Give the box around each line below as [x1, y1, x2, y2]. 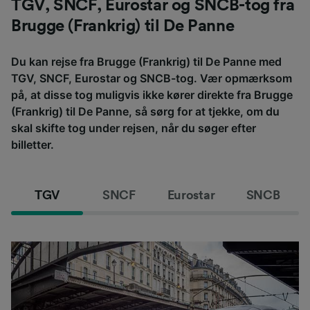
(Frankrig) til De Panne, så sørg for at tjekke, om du [11, 104, 280, 118]
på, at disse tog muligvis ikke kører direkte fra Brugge [11, 87, 293, 102]
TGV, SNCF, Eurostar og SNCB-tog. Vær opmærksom [11, 71, 292, 85]
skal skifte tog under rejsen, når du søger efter [11, 120, 256, 135]
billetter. [11, 137, 54, 152]
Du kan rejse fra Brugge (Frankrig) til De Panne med [11, 54, 282, 69]
